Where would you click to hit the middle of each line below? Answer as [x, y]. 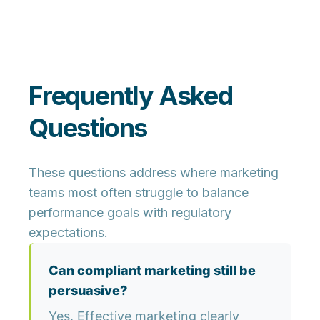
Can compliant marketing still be [152, 271]
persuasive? [88, 291]
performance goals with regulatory [130, 213]
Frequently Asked [131, 96]
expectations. [68, 233]
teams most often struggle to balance [139, 193]
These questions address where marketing [154, 173]
